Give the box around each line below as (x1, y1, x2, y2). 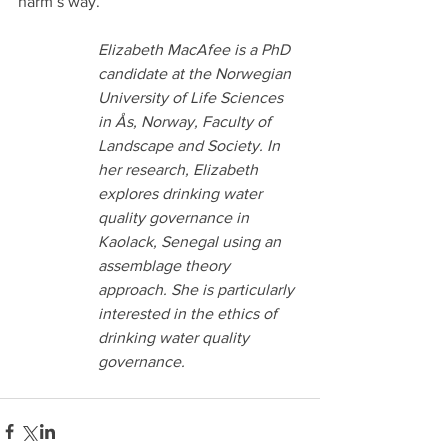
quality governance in (98, 208, 253, 226)
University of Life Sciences (98, 88, 287, 106)
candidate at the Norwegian (98, 64, 295, 82)
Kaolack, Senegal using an (98, 232, 285, 250)
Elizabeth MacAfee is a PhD (98, 40, 294, 58)
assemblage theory (98, 256, 234, 274)
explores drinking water (98, 184, 266, 202)
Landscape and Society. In (98, 136, 284, 154)
